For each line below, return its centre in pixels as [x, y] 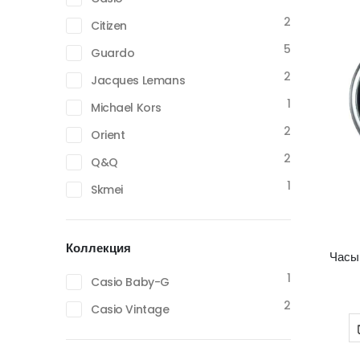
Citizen [109, 26]
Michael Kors [126, 108]
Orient [108, 135]
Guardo [113, 53]
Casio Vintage [130, 309]
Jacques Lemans [138, 80]
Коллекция [98, 248]
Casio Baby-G [130, 282]
